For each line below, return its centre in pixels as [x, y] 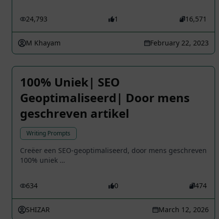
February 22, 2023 [179, 43]
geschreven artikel [75, 113]
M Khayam [43, 43]
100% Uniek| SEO [70, 82]
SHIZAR [38, 210]
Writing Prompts [48, 133]
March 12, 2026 [184, 210]
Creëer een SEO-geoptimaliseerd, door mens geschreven [113, 151]
